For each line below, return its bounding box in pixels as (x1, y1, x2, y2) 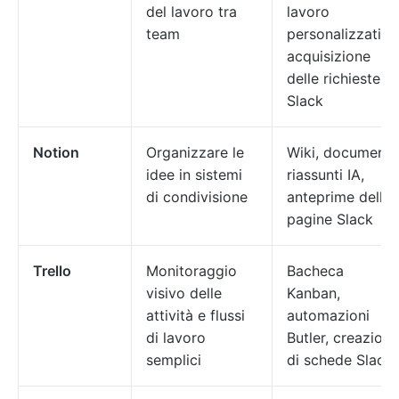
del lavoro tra (146, 3, 237, 20)
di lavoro (146, 329, 206, 346)
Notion (33, 143, 79, 161)
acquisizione (287, 47, 370, 65)
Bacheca (287, 262, 344, 280)
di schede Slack (287, 351, 393, 369)
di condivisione (146, 188, 248, 206)
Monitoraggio (146, 262, 237, 280)
